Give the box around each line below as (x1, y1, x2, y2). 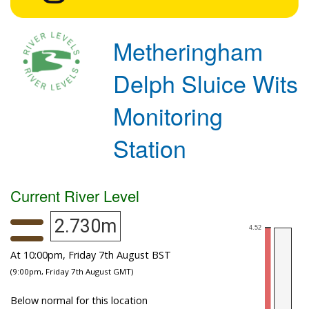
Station (113, 130, 187, 165)
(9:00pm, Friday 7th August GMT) (10, 266, 133, 277)
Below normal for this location (10, 293, 148, 307)
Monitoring (113, 98, 223, 132)
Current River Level (10, 184, 139, 206)
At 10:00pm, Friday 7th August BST (10, 248, 171, 261)
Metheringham (113, 33, 263, 68)
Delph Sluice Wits (113, 66, 299, 100)
